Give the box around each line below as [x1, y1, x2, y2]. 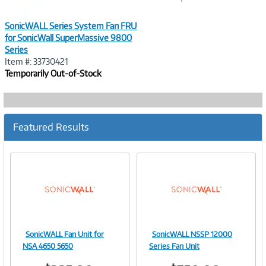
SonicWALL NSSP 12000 [152, 230, 232, 239]
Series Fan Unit [149, 242, 199, 251]
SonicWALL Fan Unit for [26, 230, 104, 239]
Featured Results [13, 121, 89, 133]
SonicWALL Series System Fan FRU [5, 21, 137, 31]
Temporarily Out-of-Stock [5, 68, 102, 78]
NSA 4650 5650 [23, 242, 73, 251]
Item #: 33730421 [5, 56, 68, 66]
